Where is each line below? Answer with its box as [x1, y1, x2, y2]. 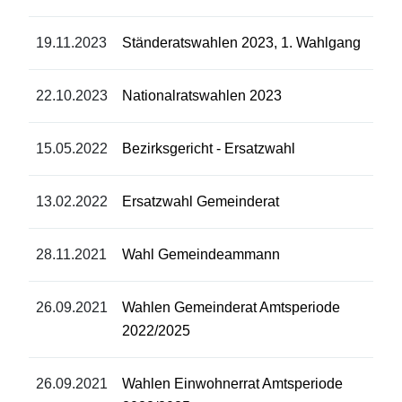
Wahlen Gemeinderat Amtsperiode [122, 300, 340, 316]
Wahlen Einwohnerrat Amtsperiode [122, 376, 343, 392]
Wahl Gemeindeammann [122, 247, 280, 263]
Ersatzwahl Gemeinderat [122, 194, 279, 210]
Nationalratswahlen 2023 [122, 88, 282, 104]
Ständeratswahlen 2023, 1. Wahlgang [122, 35, 361, 51]
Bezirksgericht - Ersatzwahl [122, 141, 295, 157]
